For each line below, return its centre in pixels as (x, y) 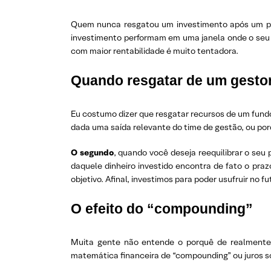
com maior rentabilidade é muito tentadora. (155, 51)
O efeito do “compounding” (162, 209)
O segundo (92, 152)
